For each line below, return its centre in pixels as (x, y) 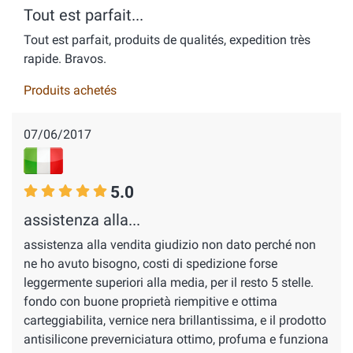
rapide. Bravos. (65, 59)
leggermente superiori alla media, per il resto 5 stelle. (169, 282)
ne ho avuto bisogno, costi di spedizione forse (150, 264)
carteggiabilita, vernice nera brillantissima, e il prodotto (175, 320)
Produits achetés (70, 90)
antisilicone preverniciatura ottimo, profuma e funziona (176, 339)
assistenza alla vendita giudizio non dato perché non (170, 245)
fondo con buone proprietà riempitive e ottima (150, 301)
